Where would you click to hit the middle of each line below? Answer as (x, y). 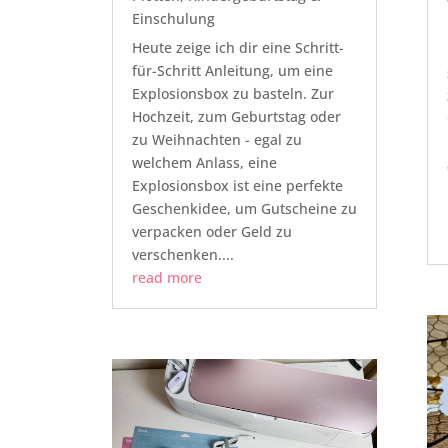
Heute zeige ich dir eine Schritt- (237, 48)
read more (166, 278)
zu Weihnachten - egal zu (216, 140)
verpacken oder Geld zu (211, 232)
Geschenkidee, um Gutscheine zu (244, 209)
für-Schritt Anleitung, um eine (232, 71)
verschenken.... (182, 255)
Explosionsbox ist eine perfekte (237, 186)
